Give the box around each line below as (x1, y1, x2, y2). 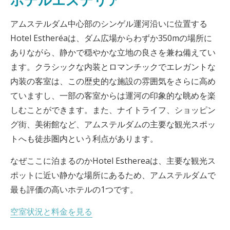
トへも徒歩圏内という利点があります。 (10, 133, 158, 144)
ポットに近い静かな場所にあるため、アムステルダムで (10, 169, 216, 181)
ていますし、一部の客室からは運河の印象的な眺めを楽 (10, 90, 216, 101)
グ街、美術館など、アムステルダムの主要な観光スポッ (10, 119, 216, 130)
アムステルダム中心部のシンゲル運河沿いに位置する (10, 18, 207, 29)
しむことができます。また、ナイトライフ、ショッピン (10, 104, 216, 116)
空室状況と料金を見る (10, 206, 92, 217)
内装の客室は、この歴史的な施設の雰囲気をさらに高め (10, 75, 216, 87)
